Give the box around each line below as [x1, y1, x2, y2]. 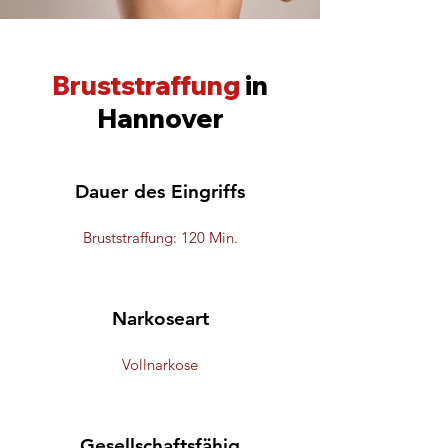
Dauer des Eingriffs [75, 180, 245, 203]
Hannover [96, 102, 224, 135]
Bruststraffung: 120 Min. [82, 228, 238, 247]
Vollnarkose [122, 355, 198, 374]
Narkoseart [111, 307, 209, 330]
